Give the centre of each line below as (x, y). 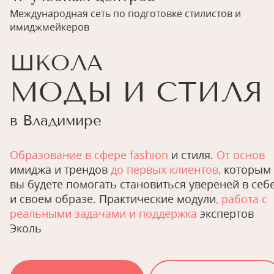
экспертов (225, 213)
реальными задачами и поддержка (103, 213)
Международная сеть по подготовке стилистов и (125, 13)
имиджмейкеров (50, 27)
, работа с (242, 199)
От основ (241, 155)
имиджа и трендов (60, 169)
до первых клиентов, (166, 169)
